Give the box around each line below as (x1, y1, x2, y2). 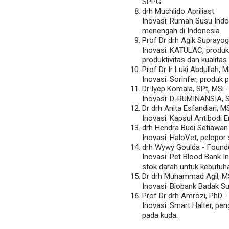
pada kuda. (142, 211, 178, 220)
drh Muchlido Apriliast (142, 7, 214, 16)
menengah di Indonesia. (142, 26, 221, 36)
